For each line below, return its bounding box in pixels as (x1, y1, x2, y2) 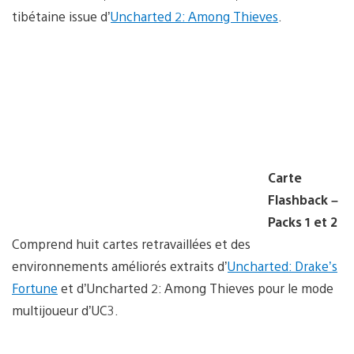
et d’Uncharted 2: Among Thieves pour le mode (58, 279, 333, 296)
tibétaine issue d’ (12, 7, 111, 24)
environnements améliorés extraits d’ (12, 257, 228, 274)
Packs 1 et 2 (268, 213, 337, 230)
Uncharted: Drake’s (228, 257, 337, 274)
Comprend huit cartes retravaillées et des (12, 235, 250, 252)
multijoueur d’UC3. (12, 301, 119, 318)
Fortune (12, 279, 58, 296)
